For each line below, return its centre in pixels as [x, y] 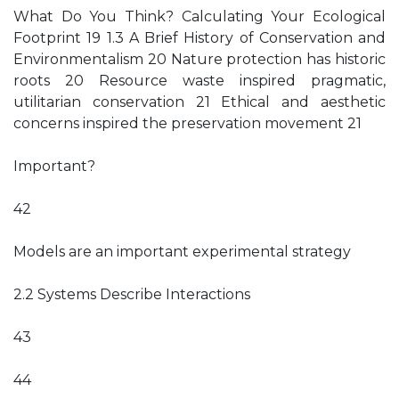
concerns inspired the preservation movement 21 [187, 123]
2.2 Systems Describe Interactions [132, 294]
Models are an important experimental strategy [182, 252]
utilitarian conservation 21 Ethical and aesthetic [199, 102]
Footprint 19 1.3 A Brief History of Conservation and [199, 38]
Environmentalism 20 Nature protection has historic [199, 59]
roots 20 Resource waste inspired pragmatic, [199, 81]
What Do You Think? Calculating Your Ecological [199, 16]
